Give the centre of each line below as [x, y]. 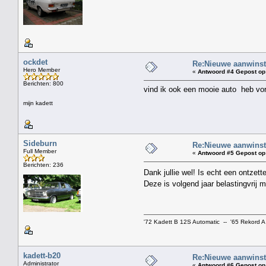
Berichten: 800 [43, 83]
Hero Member [42, 69]
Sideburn [40, 143]
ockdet [35, 62]
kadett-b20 [42, 255]
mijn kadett [38, 103]
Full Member [40, 151]
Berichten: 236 [43, 164]
